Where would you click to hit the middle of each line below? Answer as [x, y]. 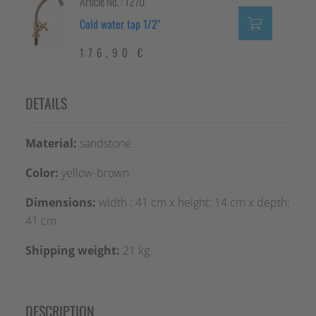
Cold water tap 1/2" [120, 24]
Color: [42, 173]
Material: [51, 144]
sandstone [104, 144]
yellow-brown [94, 173]
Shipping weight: [73, 251]
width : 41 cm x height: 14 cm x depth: [193, 203]
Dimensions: [61, 203]
